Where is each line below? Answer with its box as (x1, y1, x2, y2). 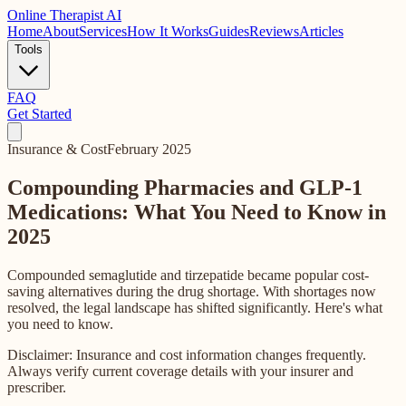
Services (79, 24, 127, 39)
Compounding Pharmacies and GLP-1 (7, 175, 362, 199)
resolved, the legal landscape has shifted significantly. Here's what (7, 299, 382, 315)
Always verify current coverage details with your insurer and (7, 362, 353, 379)
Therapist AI (50, 7, 121, 23)
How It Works (127, 24, 208, 39)
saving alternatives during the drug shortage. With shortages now (7, 283, 376, 299)
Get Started (7, 106, 72, 121)
